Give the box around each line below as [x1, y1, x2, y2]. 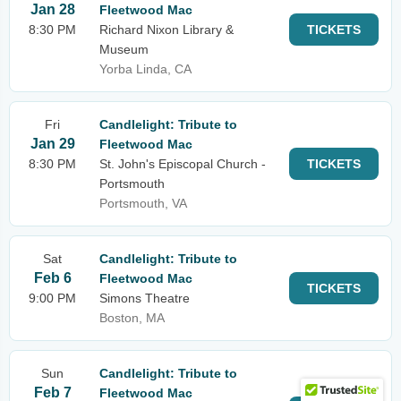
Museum [99, 42, 149, 56]
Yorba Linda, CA [99, 62, 192, 76]
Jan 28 [30, 2, 75, 17]
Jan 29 [30, 136, 75, 151]
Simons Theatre [99, 291, 190, 305]
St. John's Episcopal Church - [99, 157, 266, 171]
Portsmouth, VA [99, 196, 187, 210]
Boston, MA [99, 311, 165, 325]
